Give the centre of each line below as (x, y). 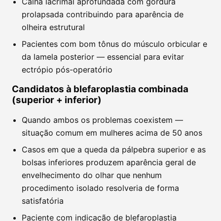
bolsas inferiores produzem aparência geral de (109, 162)
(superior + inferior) (57, 100)
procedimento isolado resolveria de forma (100, 188)
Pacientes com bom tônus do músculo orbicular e (114, 44)
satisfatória (43, 201)
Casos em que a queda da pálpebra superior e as (114, 149)
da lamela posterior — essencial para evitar (103, 57)
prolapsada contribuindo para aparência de (103, 14)
